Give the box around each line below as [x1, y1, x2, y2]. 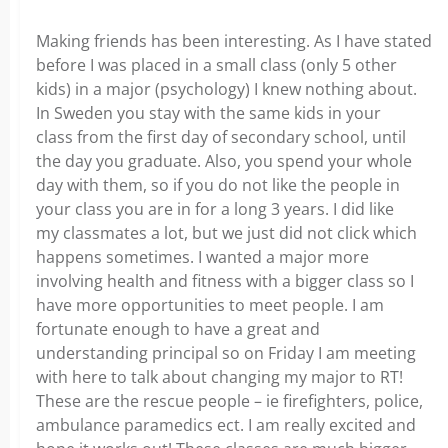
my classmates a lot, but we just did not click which [36, 222, 417, 244]
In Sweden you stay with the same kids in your [36, 102, 381, 124]
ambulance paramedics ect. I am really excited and [36, 414, 416, 436]
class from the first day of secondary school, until [36, 126, 406, 148]
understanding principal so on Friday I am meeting [36, 342, 416, 364]
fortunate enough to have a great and [36, 318, 320, 340]
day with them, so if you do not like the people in [36, 174, 400, 196]
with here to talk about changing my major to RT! [36, 366, 403, 388]
